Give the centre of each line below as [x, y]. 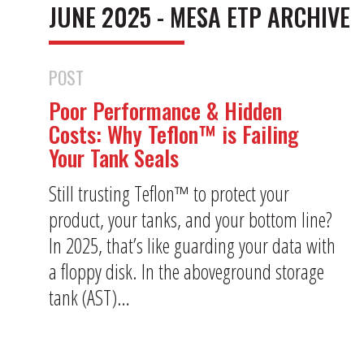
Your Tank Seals [114, 158]
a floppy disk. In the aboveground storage [186, 271]
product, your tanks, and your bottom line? [191, 219]
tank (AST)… [89, 297]
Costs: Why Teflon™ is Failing [173, 134]
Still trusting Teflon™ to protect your [169, 193]
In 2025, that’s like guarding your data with [192, 245]
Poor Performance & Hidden [165, 110]
